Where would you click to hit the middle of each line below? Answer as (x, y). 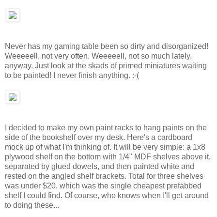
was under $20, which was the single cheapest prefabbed (103, 186)
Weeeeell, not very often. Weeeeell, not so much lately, (98, 56)
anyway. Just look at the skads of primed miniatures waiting (106, 65)
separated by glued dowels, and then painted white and (100, 167)
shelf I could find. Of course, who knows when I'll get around (107, 196)
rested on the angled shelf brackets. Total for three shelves (104, 176)
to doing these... (32, 205)
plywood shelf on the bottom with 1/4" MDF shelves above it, (108, 157)
